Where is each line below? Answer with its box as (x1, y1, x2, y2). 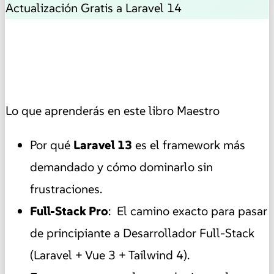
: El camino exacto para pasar (108, 202, 267, 219)
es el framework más (132, 136, 245, 153)
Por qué (30, 136, 73, 153)
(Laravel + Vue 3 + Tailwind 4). (30, 246, 190, 263)
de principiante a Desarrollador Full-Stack (30, 224, 254, 241)
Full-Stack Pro (30, 202, 108, 219)
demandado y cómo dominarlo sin (30, 158, 213, 175)
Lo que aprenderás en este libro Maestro (6, 102, 220, 119)
